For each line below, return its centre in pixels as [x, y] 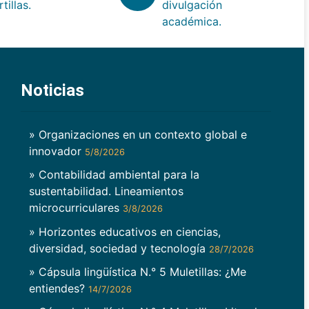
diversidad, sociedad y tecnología [119, 248]
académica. [192, 21]
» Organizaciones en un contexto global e [138, 135]
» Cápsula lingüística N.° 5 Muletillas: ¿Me [137, 271]
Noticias [52, 90]
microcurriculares [76, 208]
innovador [57, 151]
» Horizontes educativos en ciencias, [124, 231]
